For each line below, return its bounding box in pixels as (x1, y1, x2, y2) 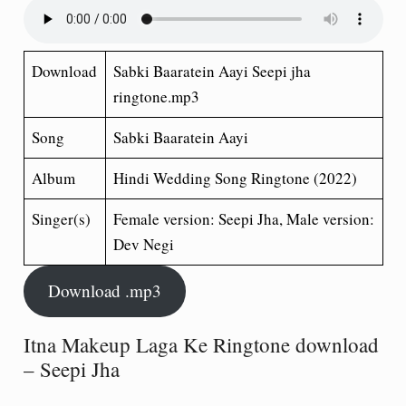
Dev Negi (113, 233, 174, 255)
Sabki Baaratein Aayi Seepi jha (113, 60, 311, 82)
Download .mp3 (47, 279, 161, 303)
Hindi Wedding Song (113, 167, 247, 188)
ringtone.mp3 (113, 85, 199, 107)
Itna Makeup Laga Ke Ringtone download (23, 331, 379, 358)
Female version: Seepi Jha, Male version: (113, 208, 374, 229)
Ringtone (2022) (251, 167, 357, 188)
